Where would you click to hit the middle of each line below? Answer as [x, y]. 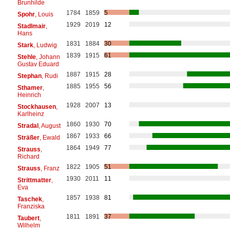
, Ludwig [45, 45]
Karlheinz [31, 114]
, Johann [48, 57]
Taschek [30, 199]
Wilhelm [28, 225]
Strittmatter [34, 180]
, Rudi [50, 76]
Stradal [28, 126]
